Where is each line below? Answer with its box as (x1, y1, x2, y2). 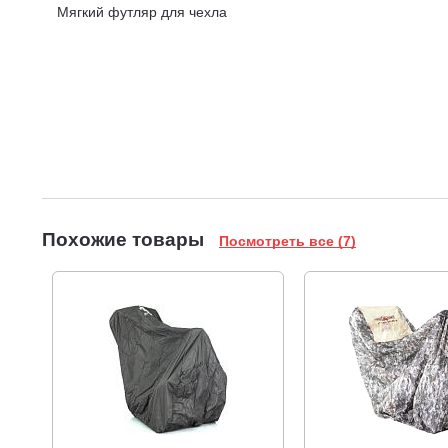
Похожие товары (42, 229, 209, 250)
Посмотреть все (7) (219, 233, 356, 249)
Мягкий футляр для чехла (57, 4, 227, 20)
